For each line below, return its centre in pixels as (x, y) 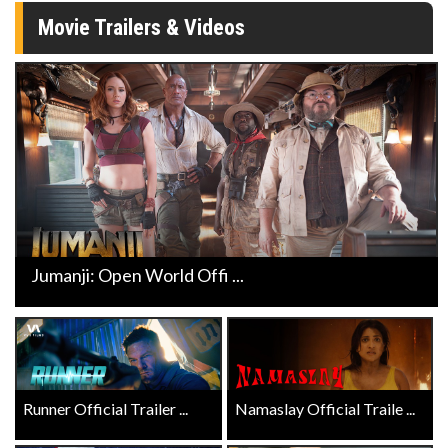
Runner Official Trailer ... (105, 408)
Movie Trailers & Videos (141, 28)
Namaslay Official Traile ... (324, 408)
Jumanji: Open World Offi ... (137, 274)
